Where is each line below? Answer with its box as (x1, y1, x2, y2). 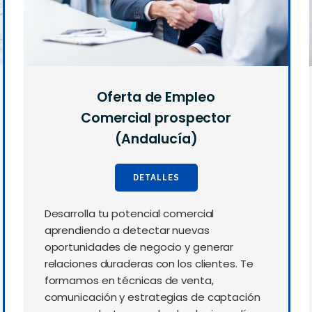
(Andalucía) (114, 130, 198, 149)
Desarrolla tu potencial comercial (44, 206, 214, 221)
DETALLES (132, 172, 180, 183)
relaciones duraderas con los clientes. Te (44, 256, 253, 272)
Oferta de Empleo (97, 88, 215, 107)
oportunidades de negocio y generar (44, 240, 234, 255)
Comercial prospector (81, 109, 231, 128)
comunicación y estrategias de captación (44, 290, 260, 305)
